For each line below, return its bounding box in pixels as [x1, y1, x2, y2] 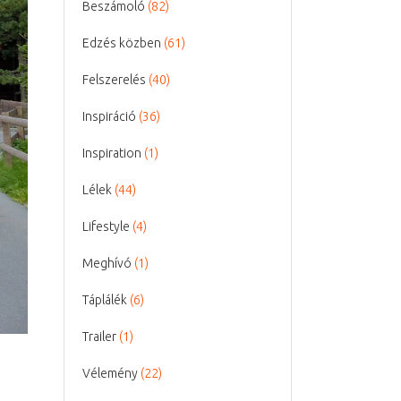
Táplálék [82, 293, 127, 307]
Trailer [82, 329, 116, 344]
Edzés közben [82, 36, 161, 50]
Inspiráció [82, 109, 136, 124]
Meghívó [82, 256, 132, 270]
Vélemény [82, 366, 138, 380]
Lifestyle [82, 219, 130, 234]
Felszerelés [82, 73, 146, 87]
